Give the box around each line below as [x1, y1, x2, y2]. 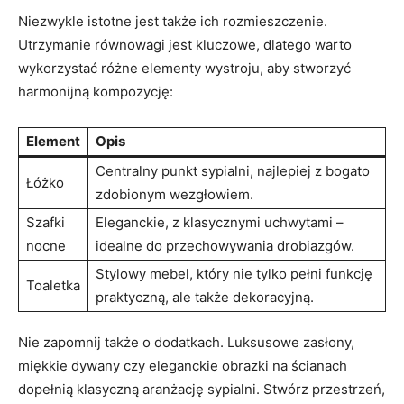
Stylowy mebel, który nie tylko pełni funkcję [96, 265, 372, 282]
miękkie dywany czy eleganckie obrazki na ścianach [18, 357, 347, 374]
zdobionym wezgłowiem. [96, 186, 253, 203]
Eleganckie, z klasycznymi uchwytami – [96, 214, 344, 231]
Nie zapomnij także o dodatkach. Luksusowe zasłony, [18, 334, 354, 351]
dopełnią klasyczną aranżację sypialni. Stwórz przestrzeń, [18, 381, 385, 398]
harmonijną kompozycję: [18, 83, 173, 100]
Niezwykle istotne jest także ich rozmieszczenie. [18, 13, 327, 30]
